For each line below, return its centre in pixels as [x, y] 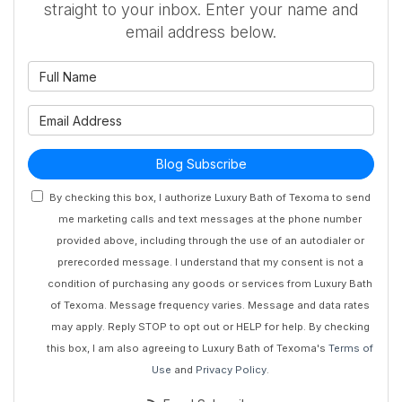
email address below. [201, 32]
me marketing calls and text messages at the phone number [210, 219]
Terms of [351, 349]
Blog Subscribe [201, 164]
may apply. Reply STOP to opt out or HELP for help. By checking [210, 327]
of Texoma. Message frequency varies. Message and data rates [210, 306]
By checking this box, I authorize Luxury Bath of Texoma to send [210, 198]
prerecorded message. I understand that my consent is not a [210, 262]
